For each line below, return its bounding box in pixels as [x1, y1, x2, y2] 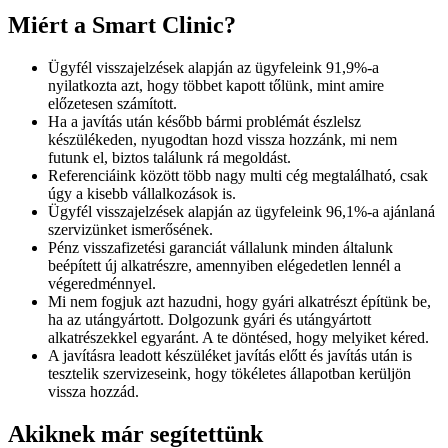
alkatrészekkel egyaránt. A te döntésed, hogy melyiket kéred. [48, 328, 429, 346]
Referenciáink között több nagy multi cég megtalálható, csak [48, 166, 428, 184]
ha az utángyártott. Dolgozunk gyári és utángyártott [48, 310, 371, 328]
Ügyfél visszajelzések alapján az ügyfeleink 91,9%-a [48, 58, 379, 76]
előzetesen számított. [48, 94, 177, 112]
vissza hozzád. [48, 382, 139, 400]
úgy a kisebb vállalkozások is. [48, 184, 236, 202]
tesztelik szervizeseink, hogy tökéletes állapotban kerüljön [48, 364, 411, 382]
